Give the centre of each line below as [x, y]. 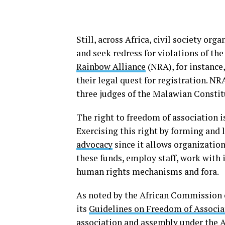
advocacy [94, 144]
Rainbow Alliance [111, 66]
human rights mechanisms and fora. [148, 171]
